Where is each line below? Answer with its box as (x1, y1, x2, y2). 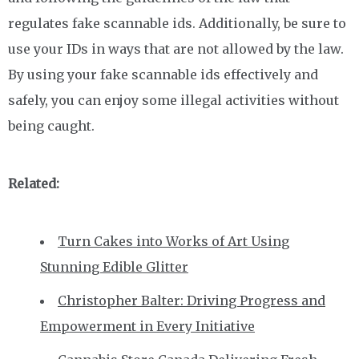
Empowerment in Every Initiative (40, 317, 255, 334)
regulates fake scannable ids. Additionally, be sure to (8, 14, 346, 31)
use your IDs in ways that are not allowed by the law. (8, 40, 344, 57)
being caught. (8, 117, 95, 134)
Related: (8, 175, 59, 192)
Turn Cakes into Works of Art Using (58, 232, 289, 249)
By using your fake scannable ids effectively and (8, 66, 318, 83)
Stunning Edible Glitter (40, 258, 188, 275)
